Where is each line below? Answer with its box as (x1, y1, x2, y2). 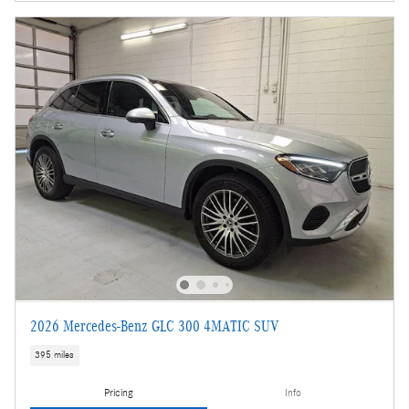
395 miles (35, 349, 75, 361)
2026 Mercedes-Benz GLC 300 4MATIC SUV (30, 317, 278, 335)
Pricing (104, 385, 133, 399)
